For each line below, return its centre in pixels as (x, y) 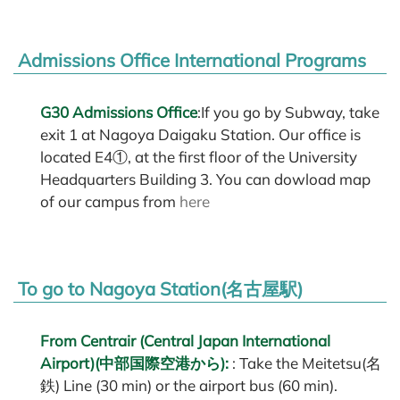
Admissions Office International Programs (192, 59)
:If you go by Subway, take (288, 112)
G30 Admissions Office (119, 112)
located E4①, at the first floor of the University (199, 156)
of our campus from (110, 201)
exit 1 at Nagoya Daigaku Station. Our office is (200, 134)
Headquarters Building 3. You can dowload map (205, 179)
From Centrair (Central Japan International (185, 340)
